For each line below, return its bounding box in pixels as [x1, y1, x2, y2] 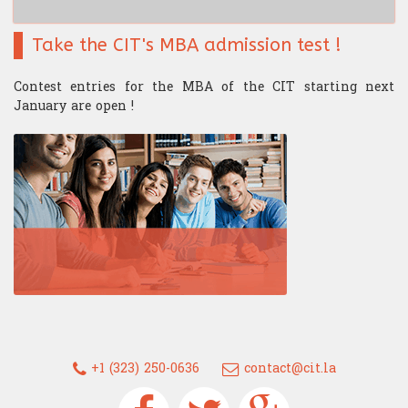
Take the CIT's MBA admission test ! [32, 35, 342, 56]
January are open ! [14, 95, 134, 118]
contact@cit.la [239, 357, 336, 381]
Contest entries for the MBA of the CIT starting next [14, 76, 394, 99]
